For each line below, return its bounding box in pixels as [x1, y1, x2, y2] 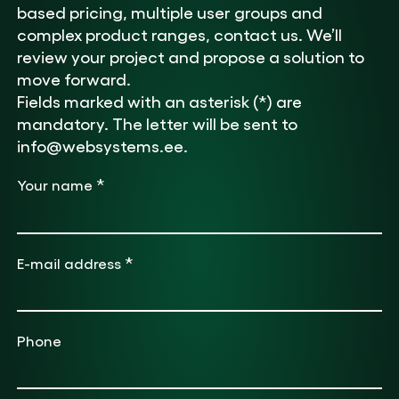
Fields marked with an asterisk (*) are [16, 90, 302, 110]
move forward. [16, 68, 131, 88]
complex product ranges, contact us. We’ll [16, 23, 342, 44]
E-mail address [16, 253, 125, 272]
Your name [16, 175, 96, 194]
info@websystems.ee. [16, 134, 188, 155]
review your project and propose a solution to [16, 45, 364, 66]
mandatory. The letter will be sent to [16, 112, 297, 133]
